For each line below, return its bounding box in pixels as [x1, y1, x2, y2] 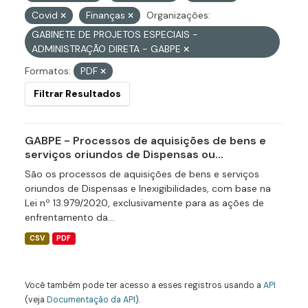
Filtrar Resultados [34, 87, 121, 100]
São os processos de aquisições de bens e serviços [25, 168, 259, 180]
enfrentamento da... [25, 211, 114, 223]
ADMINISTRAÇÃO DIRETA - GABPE [32, 43, 184, 55]
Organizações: [146, 9, 210, 21]
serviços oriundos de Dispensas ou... [25, 147, 223, 162]
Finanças [86, 9, 128, 21]
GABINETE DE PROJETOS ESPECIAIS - [32, 28, 198, 41]
